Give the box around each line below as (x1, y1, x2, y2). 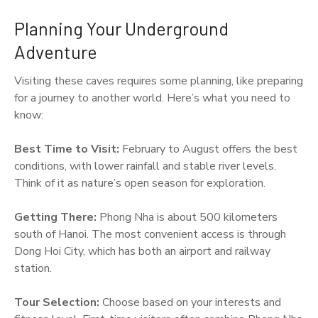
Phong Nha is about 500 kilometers (97, 209, 278, 225)
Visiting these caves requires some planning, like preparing (14, 72, 303, 89)
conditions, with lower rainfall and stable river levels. (14, 158, 276, 174)
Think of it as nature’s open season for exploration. (14, 175, 265, 191)
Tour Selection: (14, 294, 99, 310)
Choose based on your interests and (99, 294, 281, 310)
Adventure (14, 40, 97, 62)
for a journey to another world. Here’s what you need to (14, 89, 290, 106)
